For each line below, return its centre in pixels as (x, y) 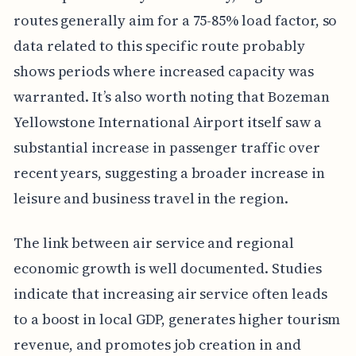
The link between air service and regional (153, 242)
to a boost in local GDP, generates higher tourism (177, 319)
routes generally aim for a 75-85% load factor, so (175, 20)
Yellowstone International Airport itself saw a (167, 122)
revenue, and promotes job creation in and (157, 344)
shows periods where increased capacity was (163, 71)
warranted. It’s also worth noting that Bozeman (171, 96)
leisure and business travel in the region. (151, 198)
